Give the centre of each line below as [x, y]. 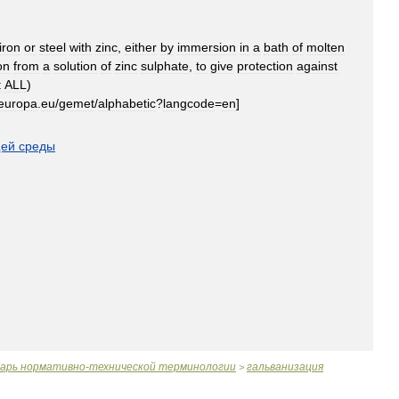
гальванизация [285, 367]
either [141, 47]
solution [75, 66]
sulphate [165, 66]
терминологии [197, 367]
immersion [207, 47]
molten [326, 47]
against [317, 66]
